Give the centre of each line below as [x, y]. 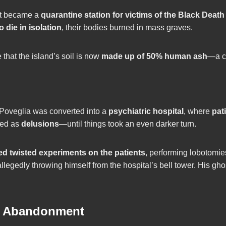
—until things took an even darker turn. [128, 124]
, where [198, 111]
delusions [40, 124]
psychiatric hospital [146, 111]
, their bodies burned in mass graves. [127, 28]
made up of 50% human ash [154, 56]
